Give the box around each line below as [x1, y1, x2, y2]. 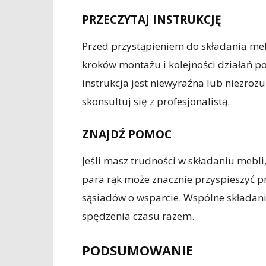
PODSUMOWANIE [82, 241, 193, 259]
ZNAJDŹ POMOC [82, 126, 172, 142]
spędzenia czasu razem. [82, 209, 194, 223]
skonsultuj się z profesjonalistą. [82, 94, 230, 108]
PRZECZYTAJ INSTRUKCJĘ [82, 12, 221, 27]
